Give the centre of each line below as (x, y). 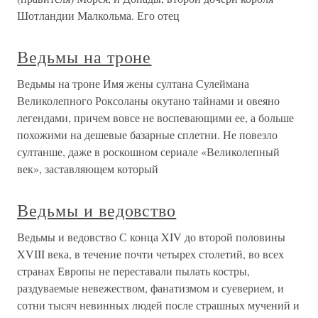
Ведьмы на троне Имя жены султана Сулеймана (133, 84)
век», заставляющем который (88, 169)
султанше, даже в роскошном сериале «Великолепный (148, 152)
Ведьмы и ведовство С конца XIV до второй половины (151, 237)
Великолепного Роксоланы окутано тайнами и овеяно (148, 101)
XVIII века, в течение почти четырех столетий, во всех (150, 254)
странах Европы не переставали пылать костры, (133, 271)
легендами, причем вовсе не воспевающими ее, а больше (155, 118)
